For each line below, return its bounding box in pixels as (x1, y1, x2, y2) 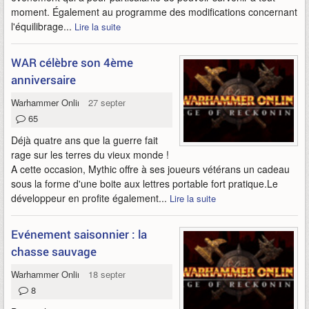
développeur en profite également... (11, 191, 170, 205)
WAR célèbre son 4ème (11, 54, 133, 70)
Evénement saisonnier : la (11, 226, 147, 242)
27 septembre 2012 (88, 96, 166, 109)
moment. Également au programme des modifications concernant (11, 5, 297, 19)
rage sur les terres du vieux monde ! (11, 148, 169, 161)
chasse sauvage (11, 243, 97, 259)
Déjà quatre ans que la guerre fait (11, 133, 158, 147)
